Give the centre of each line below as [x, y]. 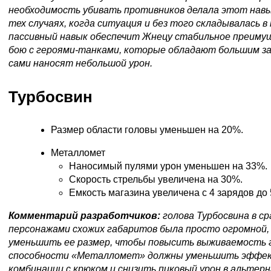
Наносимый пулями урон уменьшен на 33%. [168, 166]
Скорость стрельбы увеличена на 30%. [156, 179]
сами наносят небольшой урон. [80, 63]
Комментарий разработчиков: [86, 215]
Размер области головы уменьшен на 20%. [147, 129]
